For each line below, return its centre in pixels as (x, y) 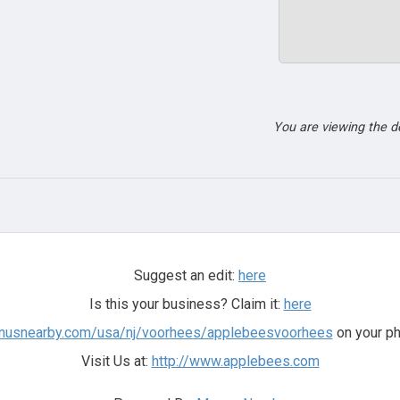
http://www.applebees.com (235, 361)
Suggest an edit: (186, 275)
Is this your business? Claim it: (186, 304)
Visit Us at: (116, 361)
